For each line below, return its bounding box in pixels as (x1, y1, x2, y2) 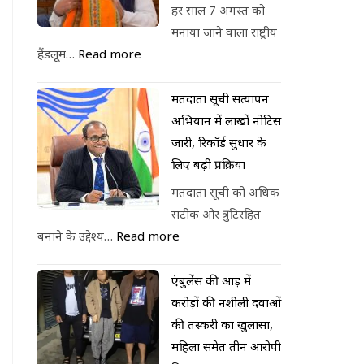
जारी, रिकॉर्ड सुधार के (171, 133, 266, 150)
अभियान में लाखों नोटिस (171, 111, 281, 128)
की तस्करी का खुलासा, (171, 316, 273, 332)
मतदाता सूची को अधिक (171, 184, 279, 200)
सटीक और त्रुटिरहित (171, 206, 261, 222)
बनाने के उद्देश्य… (37, 227, 116, 244)
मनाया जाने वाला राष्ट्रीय (171, 23, 277, 40)
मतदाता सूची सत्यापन (171, 89, 269, 106)
